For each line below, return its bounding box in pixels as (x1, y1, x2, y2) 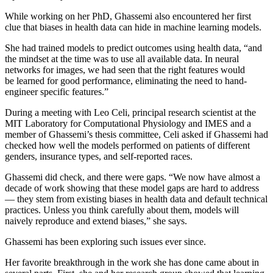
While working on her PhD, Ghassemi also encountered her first (5, 11, 251, 22)
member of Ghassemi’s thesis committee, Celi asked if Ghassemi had (5, 129, 268, 140)
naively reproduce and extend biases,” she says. (5, 216, 187, 227)
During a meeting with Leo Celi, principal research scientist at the (5, 107, 256, 118)
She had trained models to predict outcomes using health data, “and (5, 43, 262, 54)
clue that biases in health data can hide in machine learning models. (5, 22, 261, 33)
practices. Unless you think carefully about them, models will (5, 205, 239, 216)
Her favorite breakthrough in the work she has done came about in (5, 257, 259, 268)
